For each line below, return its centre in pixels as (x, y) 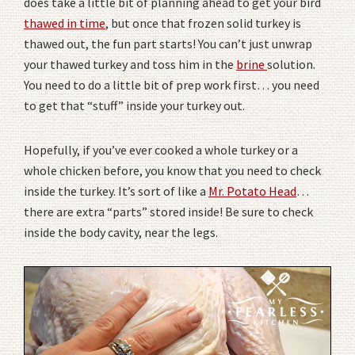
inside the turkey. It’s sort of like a (116, 191)
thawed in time (65, 23)
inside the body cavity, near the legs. (121, 233)
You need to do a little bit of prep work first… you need (172, 85)
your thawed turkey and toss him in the (130, 65)
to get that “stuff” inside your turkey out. (134, 106)
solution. (291, 65)
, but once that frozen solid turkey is (203, 23)
